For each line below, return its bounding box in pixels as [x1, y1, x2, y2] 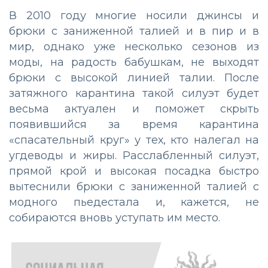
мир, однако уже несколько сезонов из [9, 39, 259, 53]
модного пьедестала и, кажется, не [9, 195, 259, 209]
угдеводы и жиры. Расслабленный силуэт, [9, 148, 259, 162]
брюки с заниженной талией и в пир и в [9, 24, 259, 38]
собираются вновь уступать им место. [9, 211, 220, 224]
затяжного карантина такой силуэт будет [9, 86, 259, 100]
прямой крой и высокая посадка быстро [9, 164, 259, 178]
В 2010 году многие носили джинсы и [9, 8, 259, 22]
